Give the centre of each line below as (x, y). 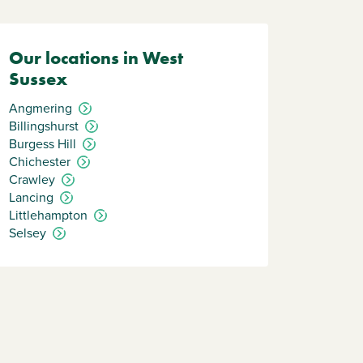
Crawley (32, 179)
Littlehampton (48, 215)
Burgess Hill (43, 144)
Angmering (41, 108)
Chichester (40, 162)
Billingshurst (44, 126)
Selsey (28, 233)
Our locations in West (96, 58)
